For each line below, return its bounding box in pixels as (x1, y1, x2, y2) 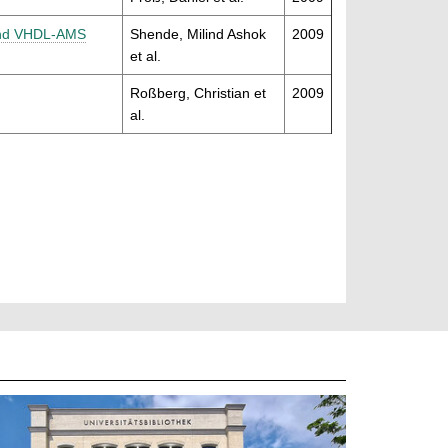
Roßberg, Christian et (130, 85, 266, 102)
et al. (130, 48, 161, 65)
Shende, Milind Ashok (130, 26, 266, 43)
